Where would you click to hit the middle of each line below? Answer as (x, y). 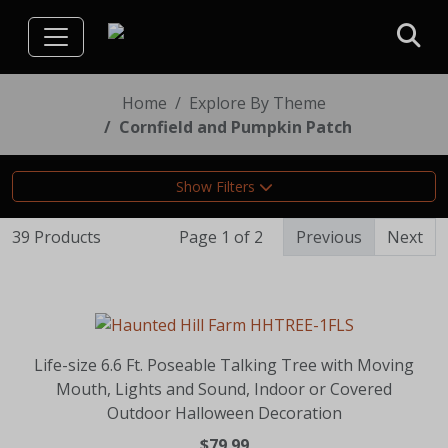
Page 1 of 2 (221, 236)
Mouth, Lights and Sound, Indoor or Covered (224, 388)
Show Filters (217, 186)
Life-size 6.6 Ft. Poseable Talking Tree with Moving (224, 364)
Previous (329, 236)
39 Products (56, 236)
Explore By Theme (257, 102)
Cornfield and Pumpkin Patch (235, 126)
